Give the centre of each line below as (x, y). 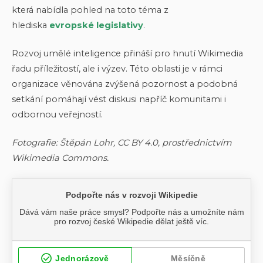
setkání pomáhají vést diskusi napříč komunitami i (119, 99)
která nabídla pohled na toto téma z (90, 10)
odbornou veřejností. (57, 114)
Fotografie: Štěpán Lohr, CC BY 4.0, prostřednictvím (122, 143)
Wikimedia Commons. (60, 158)
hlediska (31, 25)
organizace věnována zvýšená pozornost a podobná (125, 84)
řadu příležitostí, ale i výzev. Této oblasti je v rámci (117, 69)
